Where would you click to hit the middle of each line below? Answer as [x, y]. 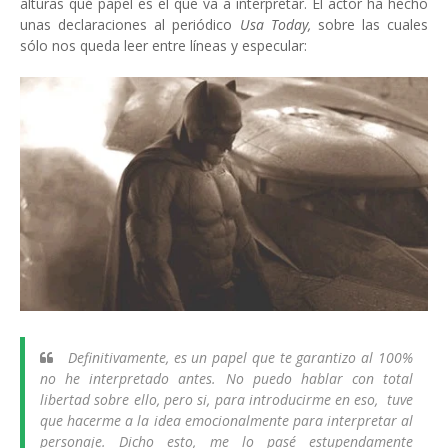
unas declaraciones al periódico [130, 24]
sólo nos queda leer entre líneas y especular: [165, 45]
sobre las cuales [369, 24]
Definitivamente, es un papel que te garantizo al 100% [238, 358]
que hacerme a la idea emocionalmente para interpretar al [226, 421]
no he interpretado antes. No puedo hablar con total [226, 379]
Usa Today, [275, 24]
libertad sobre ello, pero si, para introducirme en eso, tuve [226, 400]
